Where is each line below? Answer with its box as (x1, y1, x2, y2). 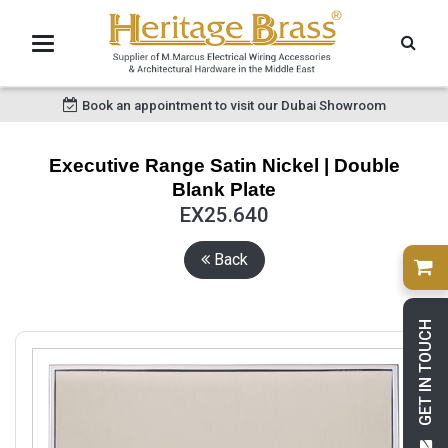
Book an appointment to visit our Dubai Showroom (81, 97, 386, 113)
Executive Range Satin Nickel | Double (48, 155, 400, 176)
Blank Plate (172, 179, 276, 200)
